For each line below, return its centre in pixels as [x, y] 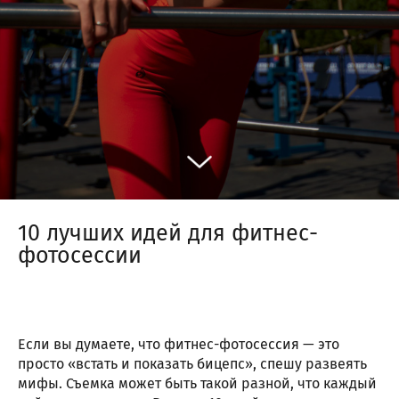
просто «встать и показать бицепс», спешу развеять [192, 364]
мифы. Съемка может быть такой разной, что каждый [197, 384]
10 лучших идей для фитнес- [168, 233]
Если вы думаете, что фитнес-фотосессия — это [179, 345]
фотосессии [80, 255]
